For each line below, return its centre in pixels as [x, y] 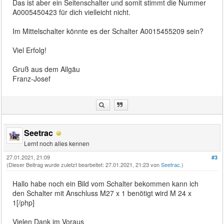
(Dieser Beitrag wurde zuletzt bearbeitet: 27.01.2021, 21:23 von [84, 164]
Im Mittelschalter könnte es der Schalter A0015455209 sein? [108, 31]
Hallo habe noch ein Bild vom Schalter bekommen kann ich [106, 183]
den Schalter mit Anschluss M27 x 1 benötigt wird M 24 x [102, 193]
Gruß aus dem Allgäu [46, 69]
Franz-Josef [32, 78]
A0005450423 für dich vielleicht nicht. [72, 12]
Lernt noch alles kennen [57, 143]
